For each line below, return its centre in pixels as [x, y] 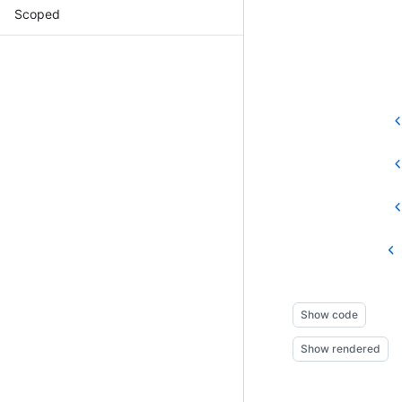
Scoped [37, 13]
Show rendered [341, 348]
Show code [329, 314]
